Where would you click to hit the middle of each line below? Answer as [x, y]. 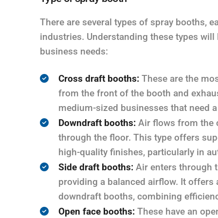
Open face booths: [97, 211]
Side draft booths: [96, 167]
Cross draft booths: [99, 78]
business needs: [74, 51]
